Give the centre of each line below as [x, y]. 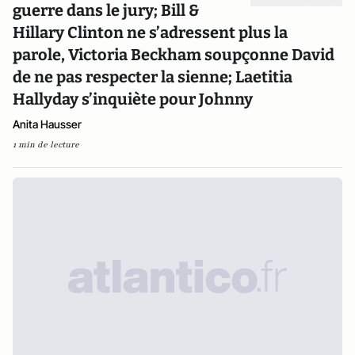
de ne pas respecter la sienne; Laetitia [153, 77]
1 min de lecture [46, 145]
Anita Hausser [47, 124]
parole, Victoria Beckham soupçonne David [174, 55]
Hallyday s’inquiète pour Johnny [133, 99]
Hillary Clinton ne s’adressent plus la [150, 33]
